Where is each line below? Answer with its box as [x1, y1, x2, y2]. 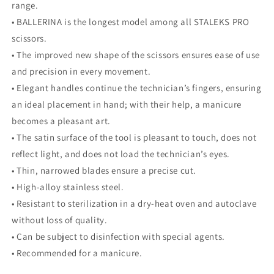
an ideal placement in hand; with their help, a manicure [12, 98, 242, 110]
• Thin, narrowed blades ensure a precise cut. [12, 165, 196, 176]
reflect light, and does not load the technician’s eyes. [12, 148, 231, 160]
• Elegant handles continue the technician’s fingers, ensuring [12, 82, 262, 94]
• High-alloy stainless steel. [12, 181, 124, 193]
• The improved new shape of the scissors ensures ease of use [12, 49, 261, 61]
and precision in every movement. [12, 65, 151, 77]
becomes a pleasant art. [12, 115, 111, 127]
